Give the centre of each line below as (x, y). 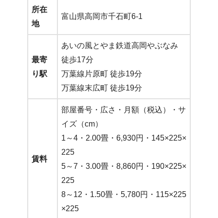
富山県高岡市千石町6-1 (102, 16)
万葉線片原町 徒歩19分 (102, 73)
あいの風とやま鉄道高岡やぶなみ (120, 45)
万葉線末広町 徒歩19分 (102, 88)
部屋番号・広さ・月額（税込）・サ (124, 109)
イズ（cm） (82, 124)
